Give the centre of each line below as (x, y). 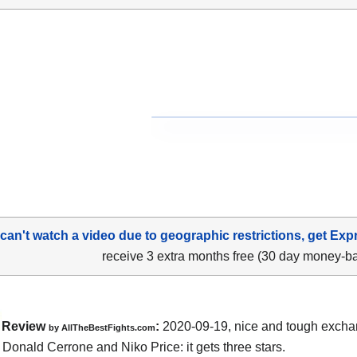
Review (25, 326)
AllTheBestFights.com (108, 327)
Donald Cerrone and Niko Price (91, 347)
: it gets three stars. (233, 347)
